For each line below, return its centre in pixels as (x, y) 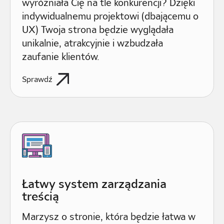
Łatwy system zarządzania (94, 183)
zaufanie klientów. (61, 56)
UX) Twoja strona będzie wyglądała (98, 29)
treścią (41, 196)
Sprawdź (37, 79)
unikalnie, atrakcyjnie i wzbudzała (93, 43)
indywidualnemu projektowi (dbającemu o (110, 16)
